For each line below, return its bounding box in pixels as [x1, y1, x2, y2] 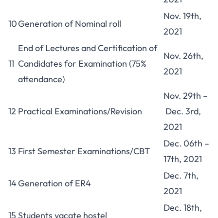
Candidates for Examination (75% [18, 58, 146, 69]
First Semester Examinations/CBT [18, 145, 150, 157]
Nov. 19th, [163, 10, 201, 21]
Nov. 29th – [163, 90, 208, 101]
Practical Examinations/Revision [18, 106, 142, 117]
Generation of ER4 [18, 178, 91, 189]
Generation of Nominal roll [18, 18, 121, 29]
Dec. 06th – [163, 138, 209, 149]
